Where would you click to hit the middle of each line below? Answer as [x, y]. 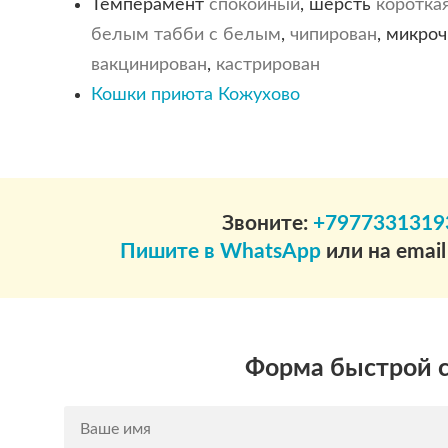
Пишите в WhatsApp [221, 251]
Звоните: [267, 223]
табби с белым [217, 35]
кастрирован [267, 65]
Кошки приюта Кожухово [195, 95]
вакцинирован [148, 65]
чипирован [333, 35]
